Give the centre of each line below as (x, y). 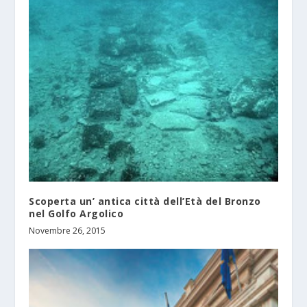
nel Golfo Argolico (76, 214)
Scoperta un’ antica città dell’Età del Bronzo (145, 201)
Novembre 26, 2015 (67, 231)
